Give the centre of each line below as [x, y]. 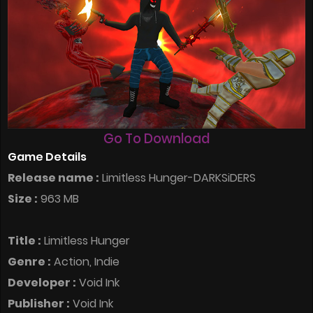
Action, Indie [85, 262]
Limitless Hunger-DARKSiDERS [177, 178]
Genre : [29, 262]
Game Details [47, 157]
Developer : [42, 283]
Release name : [53, 178]
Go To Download [156, 139]
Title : [24, 241]
